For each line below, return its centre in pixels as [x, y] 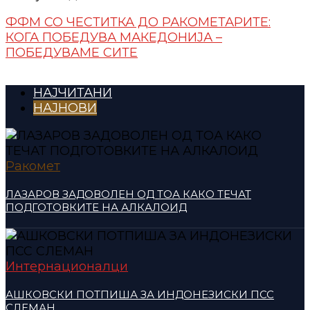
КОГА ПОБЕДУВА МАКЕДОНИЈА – [114, 37]
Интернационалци [67, 266]
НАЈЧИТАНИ [73, 92]
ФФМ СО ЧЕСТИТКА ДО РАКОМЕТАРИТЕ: [138, 22]
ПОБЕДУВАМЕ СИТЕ [72, 52]
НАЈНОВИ [65, 108]
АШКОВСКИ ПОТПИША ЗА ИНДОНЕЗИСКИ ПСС [140, 294]
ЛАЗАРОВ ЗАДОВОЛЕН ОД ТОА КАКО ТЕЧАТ [128, 194]
